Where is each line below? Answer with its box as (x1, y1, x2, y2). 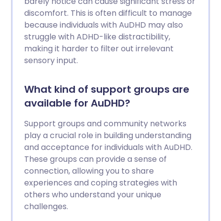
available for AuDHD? (24, 96, 130, 110)
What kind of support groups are (24, 82, 189, 96)
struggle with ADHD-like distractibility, (24, 31, 170, 42)
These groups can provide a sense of (24, 153, 167, 165)
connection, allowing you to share (24, 165, 154, 177)
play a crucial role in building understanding (24, 130, 191, 141)
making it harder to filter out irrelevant (24, 43, 174, 54)
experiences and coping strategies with (24, 177, 177, 188)
